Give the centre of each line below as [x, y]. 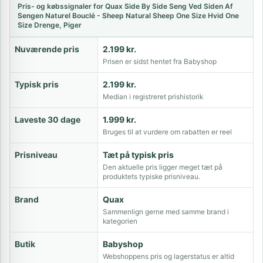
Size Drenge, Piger [50, 25]
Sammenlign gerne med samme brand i [166, 212]
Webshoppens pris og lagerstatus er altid [168, 256]
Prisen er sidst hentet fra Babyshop [160, 61]
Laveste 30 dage [48, 119]
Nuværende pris [47, 49]
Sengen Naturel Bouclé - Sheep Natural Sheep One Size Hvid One [128, 16]
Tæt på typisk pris [138, 155]
